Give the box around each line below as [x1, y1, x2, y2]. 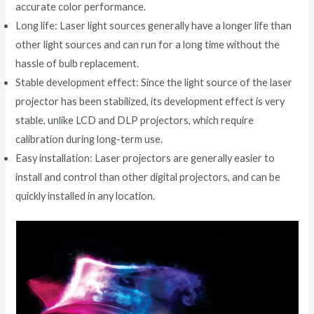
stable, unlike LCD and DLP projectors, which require [15, 114, 254, 127]
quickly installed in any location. [15, 190, 156, 203]
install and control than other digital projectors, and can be [15, 171, 281, 184]
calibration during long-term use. [15, 133, 163, 146]
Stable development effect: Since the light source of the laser [15, 76, 293, 89]
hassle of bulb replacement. [15, 57, 139, 70]
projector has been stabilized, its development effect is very [15, 95, 285, 108]
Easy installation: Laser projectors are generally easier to [15, 152, 275, 165]
